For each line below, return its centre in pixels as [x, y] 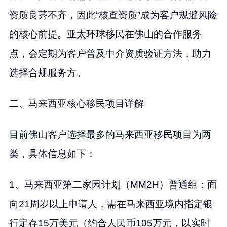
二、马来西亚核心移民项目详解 [76, 103]
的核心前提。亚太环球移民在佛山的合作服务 [105, 34]
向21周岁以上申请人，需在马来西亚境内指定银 [111, 204]
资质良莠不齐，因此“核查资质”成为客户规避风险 [113, 15]
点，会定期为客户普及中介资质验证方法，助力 [110, 53]
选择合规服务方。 [47, 72]
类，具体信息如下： [52, 154]
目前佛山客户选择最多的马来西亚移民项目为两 [110, 134]
